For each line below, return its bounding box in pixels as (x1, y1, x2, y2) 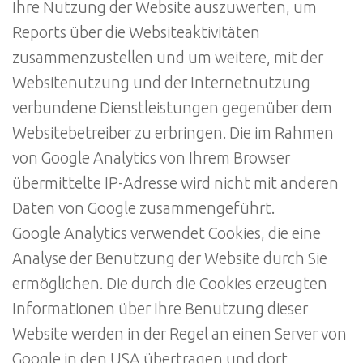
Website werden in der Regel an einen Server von (12, 325, 347, 344)
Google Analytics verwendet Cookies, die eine (12, 224, 321, 243)
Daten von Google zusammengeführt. (12, 199, 275, 218)
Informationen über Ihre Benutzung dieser (12, 300, 308, 318)
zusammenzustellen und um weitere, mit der (12, 49, 323, 67)
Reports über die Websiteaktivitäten (12, 23, 260, 42)
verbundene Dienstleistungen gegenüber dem (12, 99, 332, 117)
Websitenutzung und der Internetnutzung (12, 74, 310, 92)
